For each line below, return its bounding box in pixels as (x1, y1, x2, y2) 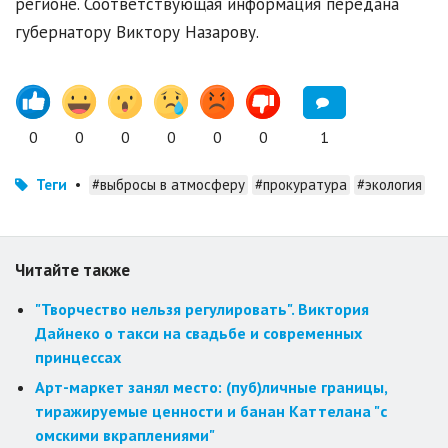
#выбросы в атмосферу (92, 175, 245, 195)
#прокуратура (255, 175, 347, 195)
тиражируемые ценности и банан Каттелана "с (35, 401, 387, 422)
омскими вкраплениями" (35, 425, 215, 446)
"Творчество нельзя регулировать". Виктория (35, 299, 369, 320)
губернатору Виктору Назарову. (15, 21, 259, 44)
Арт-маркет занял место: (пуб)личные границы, (35, 377, 387, 398)
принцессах (35, 347, 121, 368)
